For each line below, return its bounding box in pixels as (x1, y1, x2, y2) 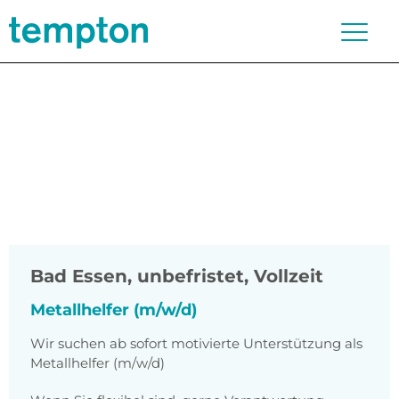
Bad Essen (30, 265, 127, 288)
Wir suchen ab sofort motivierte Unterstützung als (30, 335, 362, 353)
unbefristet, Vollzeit (137, 265, 323, 288)
